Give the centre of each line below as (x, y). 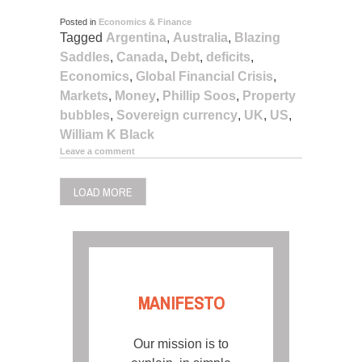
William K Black (107, 134)
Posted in (79, 21)
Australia (200, 37)
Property (269, 95)
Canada (140, 57)
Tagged (83, 37)
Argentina (136, 37)
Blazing (257, 37)
